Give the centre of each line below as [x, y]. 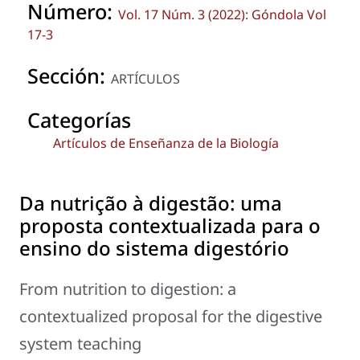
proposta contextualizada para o [170, 226]
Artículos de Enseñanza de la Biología [166, 143]
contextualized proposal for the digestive [171, 317]
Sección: [69, 75]
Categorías [79, 119]
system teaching [80, 344]
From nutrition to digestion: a [128, 289]
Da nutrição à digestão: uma [151, 203]
